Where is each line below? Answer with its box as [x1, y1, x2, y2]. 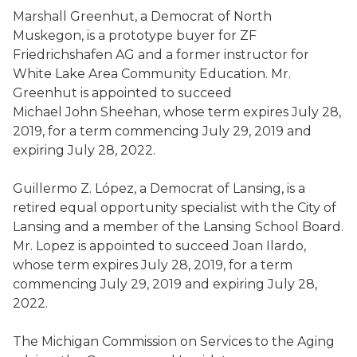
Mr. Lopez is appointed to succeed [13, 238, 229, 253]
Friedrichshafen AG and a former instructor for [13, 47, 309, 62]
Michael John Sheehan [13, 104, 158, 120]
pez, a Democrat [110, 181, 214, 196]
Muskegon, [13, 28, 87, 43]
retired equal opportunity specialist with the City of [13, 200, 336, 215]
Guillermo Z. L [13, 181, 102, 196]
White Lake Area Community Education [13, 66, 265, 81]
